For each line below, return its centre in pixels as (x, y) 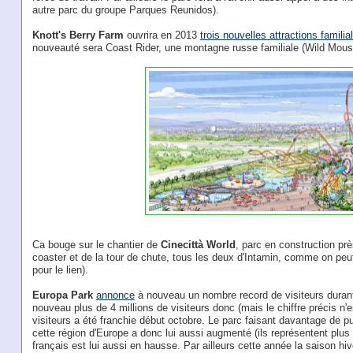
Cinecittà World (198, 245)
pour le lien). (60, 270)
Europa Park (62, 295)
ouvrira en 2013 (162, 35)
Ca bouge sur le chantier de (96, 245)
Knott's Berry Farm (78, 35)
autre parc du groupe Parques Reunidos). (125, 10)
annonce (115, 295)
